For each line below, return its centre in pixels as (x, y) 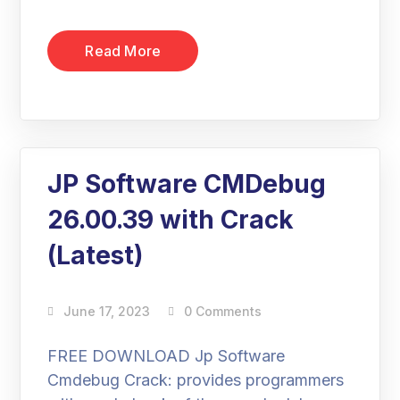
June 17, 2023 (107, 311)
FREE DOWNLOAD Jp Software (167, 356)
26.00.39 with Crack (171, 220)
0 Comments (223, 311)
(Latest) (96, 255)
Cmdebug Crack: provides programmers (196, 380)
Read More (123, 51)
